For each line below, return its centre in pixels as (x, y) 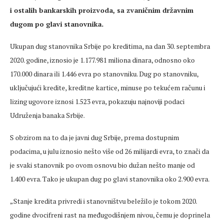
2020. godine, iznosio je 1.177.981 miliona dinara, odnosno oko (102, 60)
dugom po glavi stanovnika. (57, 24)
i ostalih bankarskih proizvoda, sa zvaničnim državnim (102, 10)
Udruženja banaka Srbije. (47, 115)
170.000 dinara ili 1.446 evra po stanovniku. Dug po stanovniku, (104, 74)
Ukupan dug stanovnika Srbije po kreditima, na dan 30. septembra (110, 46)
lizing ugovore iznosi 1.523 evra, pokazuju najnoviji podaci (97, 102)
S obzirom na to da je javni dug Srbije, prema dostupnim (94, 138)
